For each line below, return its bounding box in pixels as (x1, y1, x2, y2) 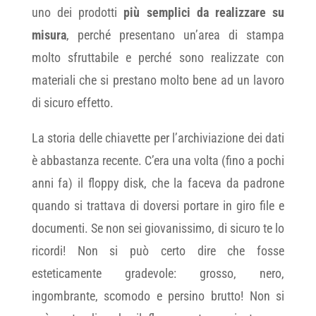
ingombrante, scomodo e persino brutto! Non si (31, 288, 285, 303)
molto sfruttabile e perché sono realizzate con (31, 50, 285, 65)
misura (31, 28, 66, 42)
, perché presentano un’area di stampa (66, 28, 285, 42)
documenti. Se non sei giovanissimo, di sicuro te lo (31, 221, 285, 236)
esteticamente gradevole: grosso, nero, (31, 266, 285, 281)
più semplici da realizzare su (123, 5, 285, 20)
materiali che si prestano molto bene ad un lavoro (31, 73, 285, 87)
